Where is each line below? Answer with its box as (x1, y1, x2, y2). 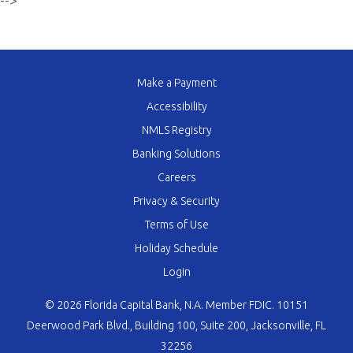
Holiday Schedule (135, 242, 218, 255)
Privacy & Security (133, 195, 220, 207)
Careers (157, 171, 196, 184)
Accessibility (146, 100, 207, 113)
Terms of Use (144, 218, 209, 231)
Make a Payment (136, 76, 217, 89)
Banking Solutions (132, 147, 221, 160)
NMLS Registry (141, 124, 212, 136)
